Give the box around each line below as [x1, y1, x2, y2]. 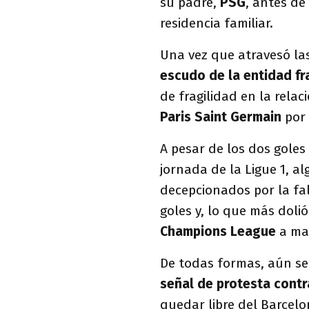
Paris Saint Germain [160, 109, 281, 125]
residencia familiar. [160, 15, 273, 31]
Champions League [160, 223, 276, 239]
